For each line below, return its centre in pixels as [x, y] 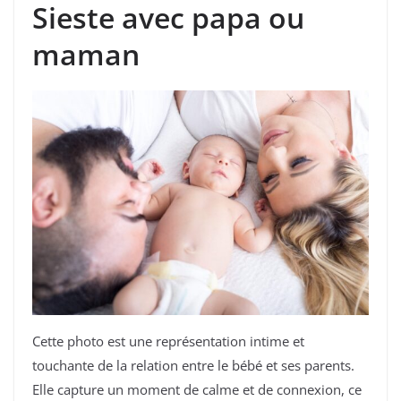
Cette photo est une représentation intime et [168, 341]
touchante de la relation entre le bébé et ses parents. [193, 365]
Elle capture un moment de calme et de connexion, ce [197, 389]
